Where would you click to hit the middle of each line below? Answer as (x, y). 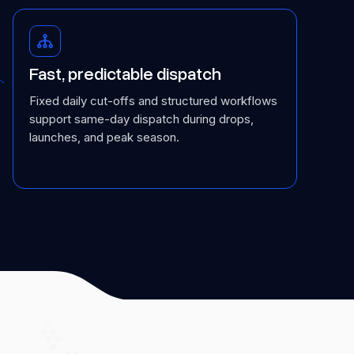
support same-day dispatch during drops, (141, 119)
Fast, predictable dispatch (125, 74)
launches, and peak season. (104, 137)
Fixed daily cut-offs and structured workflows (153, 101)
